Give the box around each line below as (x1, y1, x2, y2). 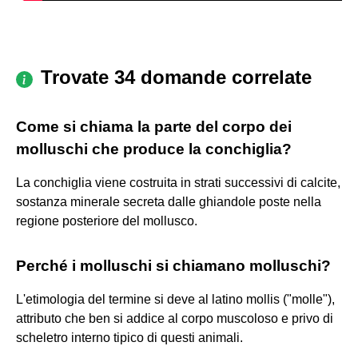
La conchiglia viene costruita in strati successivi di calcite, (16, 175, 340, 189)
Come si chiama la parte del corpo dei (16, 117, 292, 135)
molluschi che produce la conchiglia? (16, 140, 292, 157)
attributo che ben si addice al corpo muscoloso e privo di (16, 311, 333, 325)
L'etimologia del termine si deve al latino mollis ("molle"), (16, 292, 335, 306)
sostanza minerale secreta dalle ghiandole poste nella (16, 194, 321, 209)
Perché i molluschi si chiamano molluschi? (16, 257, 331, 274)
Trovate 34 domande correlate (41, 66, 312, 88)
